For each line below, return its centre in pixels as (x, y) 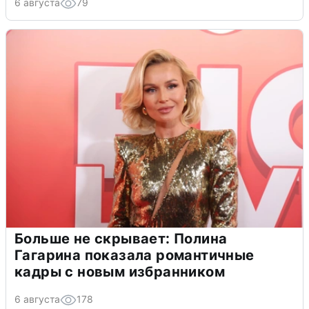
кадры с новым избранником (120, 272)
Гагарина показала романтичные (134, 256)
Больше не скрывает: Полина (121, 239)
